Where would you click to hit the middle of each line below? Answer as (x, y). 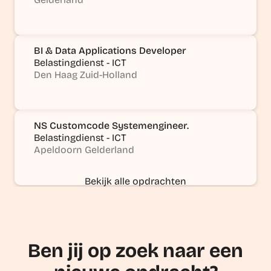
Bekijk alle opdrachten (135, 181)
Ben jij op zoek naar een (135, 250)
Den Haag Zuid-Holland (86, 74)
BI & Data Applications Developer (110, 50)
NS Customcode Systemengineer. (111, 125)
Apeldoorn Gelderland (84, 149)
